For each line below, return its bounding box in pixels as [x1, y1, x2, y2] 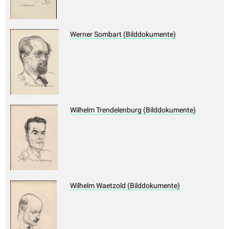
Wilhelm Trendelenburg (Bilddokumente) [70, 106, 196, 114]
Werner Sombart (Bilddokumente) [70, 30, 176, 39]
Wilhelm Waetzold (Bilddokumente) [70, 181, 180, 190]
